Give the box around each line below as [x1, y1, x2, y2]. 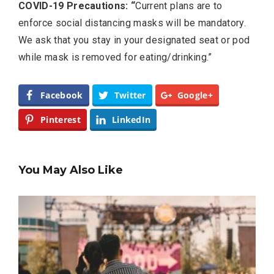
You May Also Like [18, 163, 123, 177]
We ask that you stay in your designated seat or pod [18, 34, 250, 46]
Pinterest [40, 113, 81, 125]
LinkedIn [111, 113, 151, 125]
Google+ [177, 89, 213, 101]
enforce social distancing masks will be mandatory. [18, 17, 246, 29]
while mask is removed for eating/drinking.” [18, 51, 212, 63]
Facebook [40, 89, 83, 101]
